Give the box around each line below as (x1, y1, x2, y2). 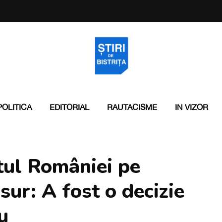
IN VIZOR (174, 103, 208, 111)
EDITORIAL (49, 103, 89, 111)
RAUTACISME (107, 103, 157, 111)
